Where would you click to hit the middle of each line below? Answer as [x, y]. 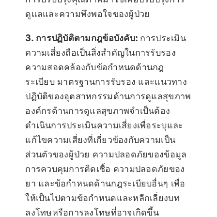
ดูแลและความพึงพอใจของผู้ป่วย [88, 14]
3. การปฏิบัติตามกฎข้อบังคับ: [82, 38]
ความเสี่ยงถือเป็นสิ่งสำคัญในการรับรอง [101, 52]
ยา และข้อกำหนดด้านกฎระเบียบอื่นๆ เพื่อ [105, 183]
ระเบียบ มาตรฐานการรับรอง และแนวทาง [106, 81]
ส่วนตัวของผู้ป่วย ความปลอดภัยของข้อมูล [106, 154]
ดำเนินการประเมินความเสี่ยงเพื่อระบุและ [104, 125]
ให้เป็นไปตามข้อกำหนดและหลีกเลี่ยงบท [102, 198]
